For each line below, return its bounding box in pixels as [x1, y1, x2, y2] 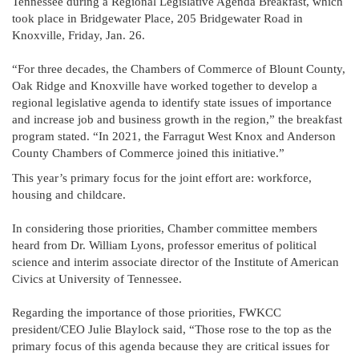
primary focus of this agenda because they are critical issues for [12, 339, 329, 353]
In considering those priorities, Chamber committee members [12, 221, 317, 235]
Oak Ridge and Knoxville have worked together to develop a [12, 79, 317, 92]
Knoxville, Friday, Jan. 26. [12, 28, 145, 42]
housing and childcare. [12, 188, 126, 201]
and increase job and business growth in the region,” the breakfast [12, 112, 342, 126]
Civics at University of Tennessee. [12, 272, 182, 285]
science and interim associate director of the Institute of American [12, 255, 339, 268]
